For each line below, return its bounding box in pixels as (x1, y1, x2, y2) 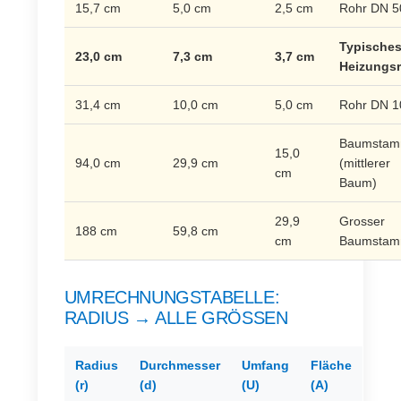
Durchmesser (139, 357, 220, 372)
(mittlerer (338, 155, 390, 170)
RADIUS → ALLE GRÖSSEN (64, 307, 276, 328)
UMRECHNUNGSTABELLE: (64, 286, 280, 307)
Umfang (241, 357, 289, 372)
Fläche (310, 357, 352, 372)
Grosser (338, 213, 385, 228)
